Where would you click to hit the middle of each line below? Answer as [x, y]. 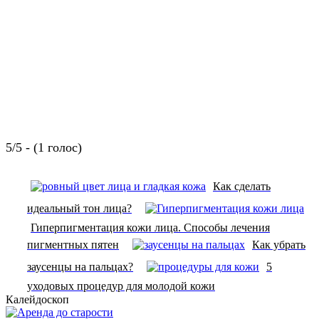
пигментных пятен [73, 245]
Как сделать [242, 187]
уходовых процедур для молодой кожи [121, 286]
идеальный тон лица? [79, 209]
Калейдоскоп [37, 300]
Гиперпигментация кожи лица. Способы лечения [150, 228]
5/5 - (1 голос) [44, 148]
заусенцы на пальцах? [80, 267]
